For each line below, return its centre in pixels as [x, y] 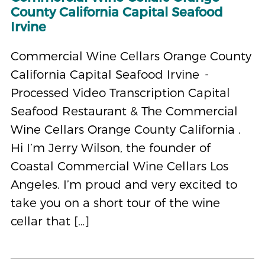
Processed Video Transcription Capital [120, 92]
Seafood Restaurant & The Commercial [124, 111]
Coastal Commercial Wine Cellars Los [119, 166]
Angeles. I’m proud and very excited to [124, 184]
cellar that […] [50, 221]
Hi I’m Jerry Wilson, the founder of [110, 147]
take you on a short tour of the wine [115, 202]
